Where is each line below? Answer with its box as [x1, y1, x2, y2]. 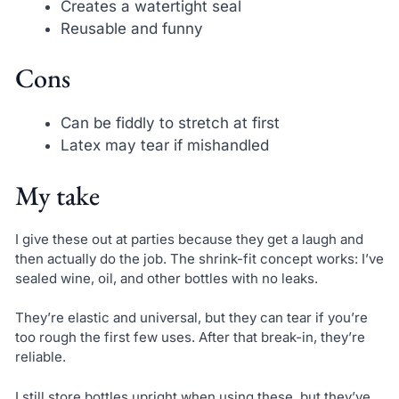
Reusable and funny [60, 19, 203, 37]
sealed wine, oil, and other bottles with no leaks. [14, 269, 318, 287]
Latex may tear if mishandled [60, 136, 269, 155]
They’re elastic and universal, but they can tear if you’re [14, 309, 368, 327]
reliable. [14, 348, 66, 366]
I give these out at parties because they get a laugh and [14, 230, 363, 248]
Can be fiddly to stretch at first [60, 114, 280, 133]
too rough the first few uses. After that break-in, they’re [14, 329, 365, 346]
